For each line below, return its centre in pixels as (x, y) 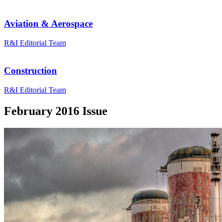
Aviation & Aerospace (48, 23)
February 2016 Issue (56, 111)
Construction (30, 71)
